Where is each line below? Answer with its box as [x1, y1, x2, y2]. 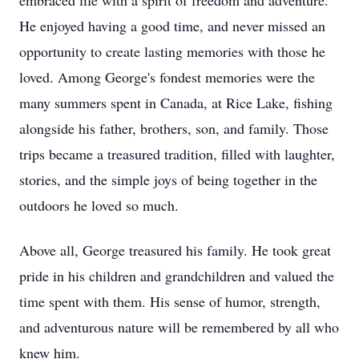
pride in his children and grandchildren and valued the [19, 266, 334, 285]
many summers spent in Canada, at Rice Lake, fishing [19, 93, 333, 112]
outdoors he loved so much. [19, 196, 179, 215]
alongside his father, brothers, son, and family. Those [19, 119, 329, 138]
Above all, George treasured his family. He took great [19, 240, 331, 260]
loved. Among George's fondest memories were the [19, 67, 315, 87]
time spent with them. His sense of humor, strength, [19, 292, 321, 311]
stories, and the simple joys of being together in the [19, 170, 317, 189]
